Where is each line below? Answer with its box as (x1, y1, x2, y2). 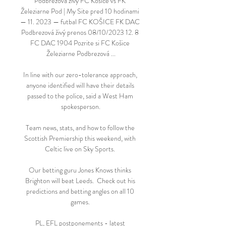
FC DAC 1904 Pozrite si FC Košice (30, 38, 130, 48)
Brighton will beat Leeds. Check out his (25, 176, 135, 186)
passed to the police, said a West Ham (27, 91, 133, 101)
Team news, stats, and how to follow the (25, 123, 135, 133)
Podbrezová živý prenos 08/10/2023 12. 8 (21, 27, 139, 37)
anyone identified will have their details (26, 80, 134, 90)
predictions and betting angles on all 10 (26, 186, 134, 196)
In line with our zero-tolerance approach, (23, 70, 137, 80)
